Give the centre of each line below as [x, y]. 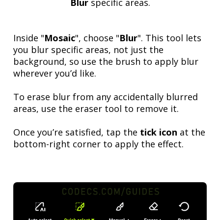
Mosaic [60, 38]
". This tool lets [170, 38]
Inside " [29, 38]
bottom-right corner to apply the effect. [99, 144]
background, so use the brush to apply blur [106, 62]
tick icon [159, 132]
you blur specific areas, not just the [89, 50]
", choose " [97, 38]
